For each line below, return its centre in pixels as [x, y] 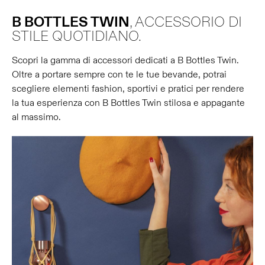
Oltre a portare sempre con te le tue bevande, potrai [119, 75]
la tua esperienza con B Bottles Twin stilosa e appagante [128, 103]
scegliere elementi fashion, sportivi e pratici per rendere [128, 89]
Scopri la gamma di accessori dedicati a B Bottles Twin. [125, 60]
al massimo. [36, 117]
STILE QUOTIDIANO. [77, 37]
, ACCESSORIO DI [186, 22]
